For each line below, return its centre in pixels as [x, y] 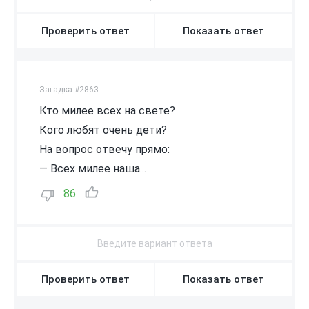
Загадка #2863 [69, 89]
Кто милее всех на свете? [107, 110]
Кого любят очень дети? [103, 130]
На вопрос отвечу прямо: [104, 149]
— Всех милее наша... [93, 168]
